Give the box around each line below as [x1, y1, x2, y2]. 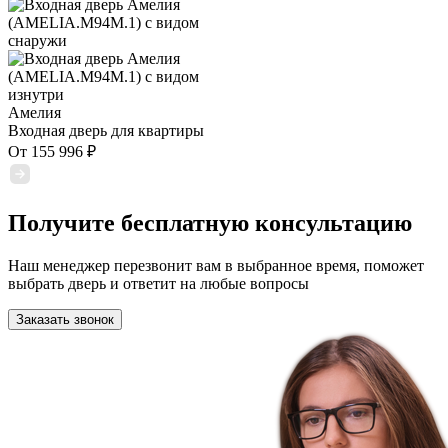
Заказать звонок [16, 312, 114, 328]
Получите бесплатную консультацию [8, 210, 412, 237]
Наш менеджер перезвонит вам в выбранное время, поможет [8, 257, 424, 275]
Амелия [8, 104, 61, 122]
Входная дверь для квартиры [8, 122, 204, 140]
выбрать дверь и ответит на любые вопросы [8, 275, 309, 293]
